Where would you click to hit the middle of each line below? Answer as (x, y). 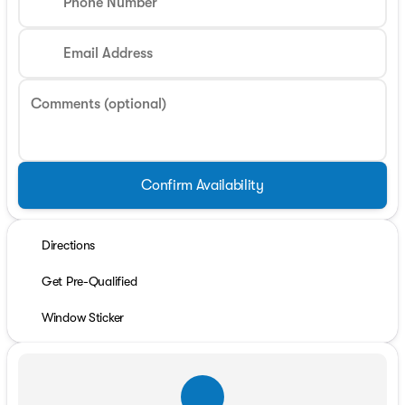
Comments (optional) (99, 104)
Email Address (108, 53)
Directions (69, 245)
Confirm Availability (202, 185)
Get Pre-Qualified (89, 281)
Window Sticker (83, 317)
